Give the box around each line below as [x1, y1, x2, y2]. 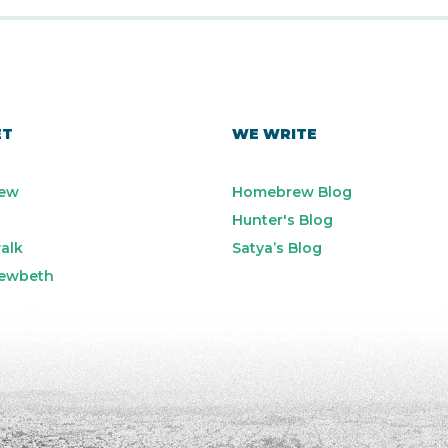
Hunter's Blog [232, 211, 333, 229]
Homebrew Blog [232, 183, 352, 201]
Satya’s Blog [232, 239, 322, 257]
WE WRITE [232, 125, 317, 143]
